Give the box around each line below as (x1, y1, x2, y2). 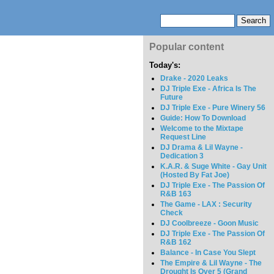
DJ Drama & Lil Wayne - (160, 143, 243, 152)
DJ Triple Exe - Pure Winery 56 (160, 103, 266, 113)
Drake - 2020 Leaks (160, 74, 229, 83)
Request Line (160, 133, 207, 142)
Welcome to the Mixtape (160, 124, 244, 133)
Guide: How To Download (160, 114, 246, 123)
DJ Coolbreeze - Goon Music (160, 219, 259, 228)
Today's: (149, 61, 180, 70)
